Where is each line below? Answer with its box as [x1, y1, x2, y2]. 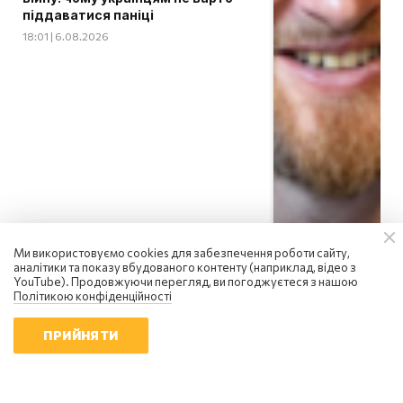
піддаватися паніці [22, 7, 154, 23]
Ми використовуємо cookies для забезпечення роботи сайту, [13, 246, 350, 260]
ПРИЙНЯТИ [43, 327, 119, 343]
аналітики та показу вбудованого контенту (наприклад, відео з [13, 260, 356, 274]
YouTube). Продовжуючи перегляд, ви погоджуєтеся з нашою [13, 274, 358, 289]
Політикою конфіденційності [13, 289, 172, 303]
